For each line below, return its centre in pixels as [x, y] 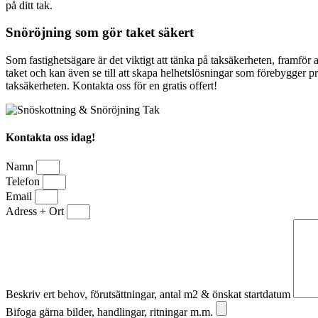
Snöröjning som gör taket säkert [100, 33]
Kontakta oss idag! [50, 138]
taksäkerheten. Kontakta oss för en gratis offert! [111, 86]
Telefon [24, 181]
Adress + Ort [36, 211]
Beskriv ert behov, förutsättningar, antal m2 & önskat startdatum [149, 294]
